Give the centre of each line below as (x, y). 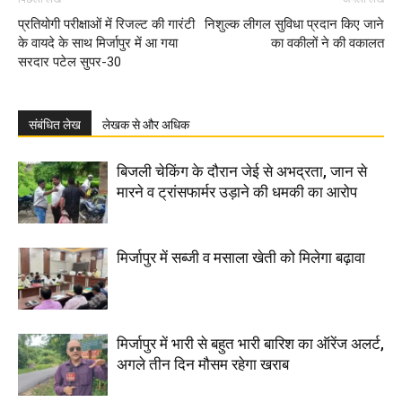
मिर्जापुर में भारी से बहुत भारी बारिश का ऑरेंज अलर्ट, (250, 344)
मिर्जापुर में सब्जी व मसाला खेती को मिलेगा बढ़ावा (241, 258)
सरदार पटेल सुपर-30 (70, 62)
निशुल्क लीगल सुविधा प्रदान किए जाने (294, 25)
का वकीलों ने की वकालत (328, 44)
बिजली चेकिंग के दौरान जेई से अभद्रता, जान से (242, 172)
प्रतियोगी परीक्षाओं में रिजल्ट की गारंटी (106, 25)
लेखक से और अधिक (146, 125)
